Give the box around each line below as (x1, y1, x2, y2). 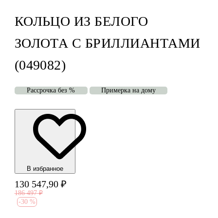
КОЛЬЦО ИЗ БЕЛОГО (14, 14, 148, 29)
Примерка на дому (101, 87, 156, 94)
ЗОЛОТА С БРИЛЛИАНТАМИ (14, 36, 200, 51)
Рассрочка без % (27, 87, 75, 94)
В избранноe (26, 165, 63, 173)
